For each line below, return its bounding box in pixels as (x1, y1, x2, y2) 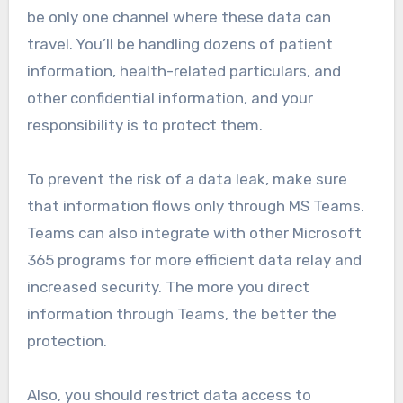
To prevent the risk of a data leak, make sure (26, 170, 347, 189)
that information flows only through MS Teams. (26, 197, 364, 216)
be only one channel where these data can (26, 8, 331, 27)
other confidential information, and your (26, 89, 313, 108)
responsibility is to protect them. (26, 116, 266, 135)
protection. (26, 332, 107, 351)
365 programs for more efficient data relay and (26, 251, 362, 270)
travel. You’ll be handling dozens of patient (26, 35, 333, 54)
